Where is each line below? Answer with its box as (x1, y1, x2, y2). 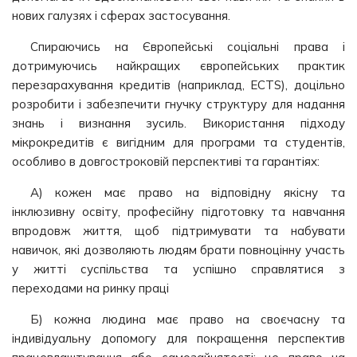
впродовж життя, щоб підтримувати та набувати (12, 223, 345, 238)
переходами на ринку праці (12, 280, 169, 296)
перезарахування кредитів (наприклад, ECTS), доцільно (12, 77, 345, 92)
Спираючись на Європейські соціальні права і (29, 39, 345, 54)
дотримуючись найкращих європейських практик (12, 58, 345, 73)
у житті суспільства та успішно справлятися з (12, 261, 345, 277)
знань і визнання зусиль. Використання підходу (12, 116, 345, 131)
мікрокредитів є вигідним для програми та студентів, (12, 135, 345, 150)
